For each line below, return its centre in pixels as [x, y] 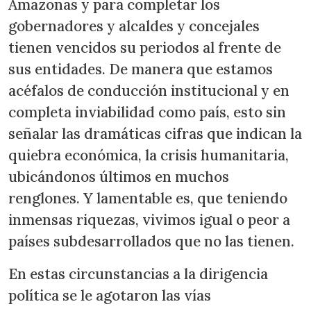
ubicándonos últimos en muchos [119, 176]
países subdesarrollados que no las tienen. [151, 241]
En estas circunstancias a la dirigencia [138, 274]
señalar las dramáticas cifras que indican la [155, 133]
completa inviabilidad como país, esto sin [147, 112]
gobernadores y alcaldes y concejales [134, 26]
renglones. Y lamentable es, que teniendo [148, 198]
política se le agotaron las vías [110, 295]
